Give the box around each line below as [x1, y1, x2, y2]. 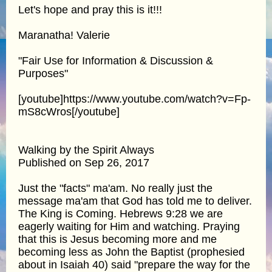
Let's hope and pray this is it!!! [18, 3, 162, 16]
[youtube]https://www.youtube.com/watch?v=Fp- [18, 92, 251, 105]
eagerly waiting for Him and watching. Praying [18, 220, 240, 233]
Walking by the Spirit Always [18, 143, 154, 156]
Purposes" [18, 67, 68, 80]
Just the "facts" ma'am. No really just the [18, 182, 212, 194]
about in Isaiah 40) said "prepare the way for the [18, 258, 250, 271]
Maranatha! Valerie [18, 29, 110, 41]
